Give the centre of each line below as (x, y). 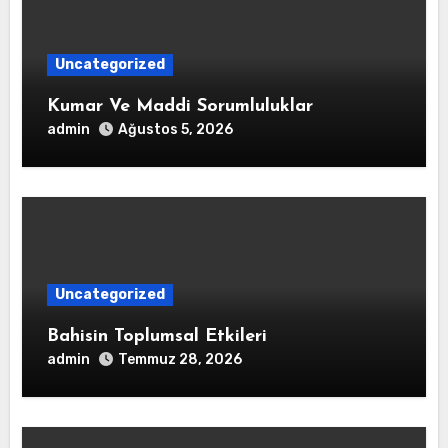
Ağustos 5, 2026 (176, 130)
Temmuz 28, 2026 (180, 360)
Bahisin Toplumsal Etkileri (157, 337)
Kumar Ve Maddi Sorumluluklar (180, 107)
